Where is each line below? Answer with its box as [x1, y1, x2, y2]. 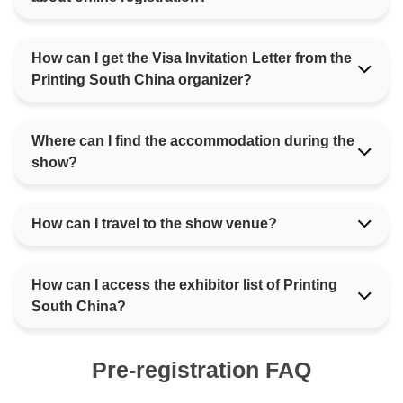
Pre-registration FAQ [92, 357, 311, 382]
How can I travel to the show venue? [31, 216, 277, 231]
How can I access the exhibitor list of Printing [31, 277, 337, 292]
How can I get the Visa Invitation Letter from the [31, 50, 352, 66]
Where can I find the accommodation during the [31, 133, 354, 148]
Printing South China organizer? [31, 72, 252, 87]
